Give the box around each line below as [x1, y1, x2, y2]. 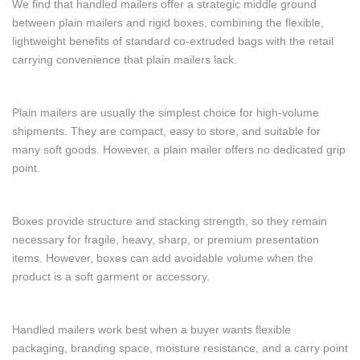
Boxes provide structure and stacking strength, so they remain [12, 215, 327, 227]
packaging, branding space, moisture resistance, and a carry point [12, 342, 348, 354]
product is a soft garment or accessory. [12, 270, 210, 283]
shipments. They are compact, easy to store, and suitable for [12, 125, 321, 137]
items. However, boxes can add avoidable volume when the [12, 252, 313, 264]
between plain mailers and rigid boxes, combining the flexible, [12, 16, 324, 29]
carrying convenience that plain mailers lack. [12, 53, 237, 66]
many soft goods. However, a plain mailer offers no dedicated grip [12, 143, 346, 156]
